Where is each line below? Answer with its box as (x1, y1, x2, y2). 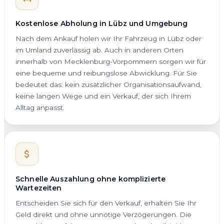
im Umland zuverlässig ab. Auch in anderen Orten (15, 45, 183, 54)
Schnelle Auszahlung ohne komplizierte (15, 174, 166, 183)
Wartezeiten (15, 183, 62, 192)
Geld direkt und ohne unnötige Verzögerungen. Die (15, 210, 191, 218)
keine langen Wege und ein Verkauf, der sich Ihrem (15, 91, 191, 100)
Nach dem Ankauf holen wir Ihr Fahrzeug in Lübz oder (15, 34, 201, 42)
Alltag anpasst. (15, 103, 64, 111)
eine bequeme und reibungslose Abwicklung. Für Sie (15, 68, 197, 77)
